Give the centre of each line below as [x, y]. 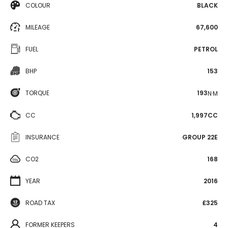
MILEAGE [38, 27]
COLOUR [38, 5]
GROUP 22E [200, 137]
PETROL [206, 49]
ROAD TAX [40, 203]
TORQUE [37, 93]
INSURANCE [42, 137]
